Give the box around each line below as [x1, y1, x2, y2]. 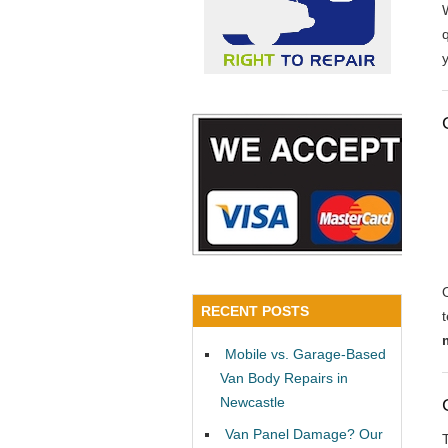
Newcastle [220, 393, 285, 410]
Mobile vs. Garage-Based [225, 345, 386, 362]
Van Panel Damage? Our [225, 425, 383, 442]
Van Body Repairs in [220, 369, 348, 386]
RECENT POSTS [201, 302, 309, 319]
